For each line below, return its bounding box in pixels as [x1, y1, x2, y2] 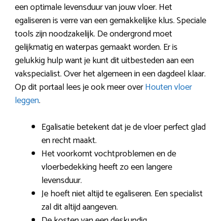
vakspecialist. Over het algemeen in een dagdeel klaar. [15, 67, 206, 82]
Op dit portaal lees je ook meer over [15, 80, 145, 95]
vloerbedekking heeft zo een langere [41, 160, 172, 175]
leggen [15, 93, 39, 109]
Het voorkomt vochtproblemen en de [41, 147, 176, 162]
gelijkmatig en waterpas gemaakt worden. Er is [15, 40, 178, 55]
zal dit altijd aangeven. [41, 200, 118, 215]
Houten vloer [145, 80, 192, 95]
